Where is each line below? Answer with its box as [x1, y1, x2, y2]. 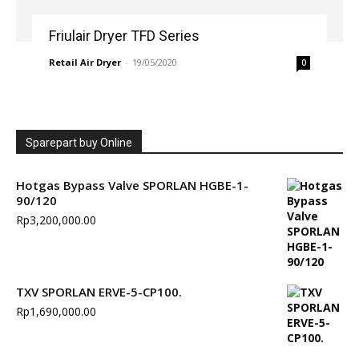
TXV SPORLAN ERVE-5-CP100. [16, 283, 182, 300]
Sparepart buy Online [26, 135, 132, 149]
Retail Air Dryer [48, 55, 121, 68]
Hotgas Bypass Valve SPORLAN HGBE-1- [16, 176, 248, 193]
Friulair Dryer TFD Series [48, 26, 200, 44]
